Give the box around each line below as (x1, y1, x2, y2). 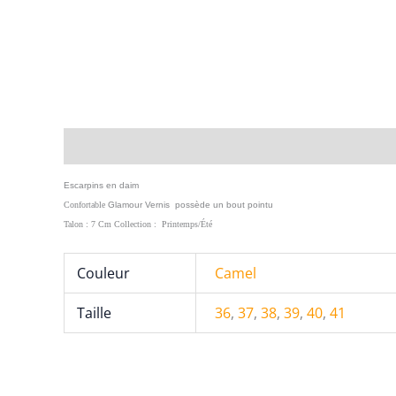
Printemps (156, 218, 198, 229)
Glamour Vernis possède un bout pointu (108, 199, 273, 209)
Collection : (114, 218, 156, 229)
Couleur (77, 263, 131, 283)
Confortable (64, 199, 105, 209)
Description (64, 135, 141, 156)
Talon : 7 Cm (64, 218, 111, 229)
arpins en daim (79, 179, 139, 190)
